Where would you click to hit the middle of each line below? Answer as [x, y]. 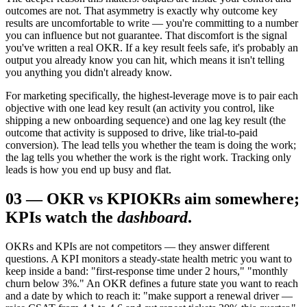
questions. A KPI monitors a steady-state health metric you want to [149, 259]
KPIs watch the [59, 218]
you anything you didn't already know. [89, 73]
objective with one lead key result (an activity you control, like [140, 108]
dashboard [152, 218]
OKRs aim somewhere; [218, 199]
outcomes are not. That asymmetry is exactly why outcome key [142, 11]
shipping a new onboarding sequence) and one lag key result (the [146, 121]
